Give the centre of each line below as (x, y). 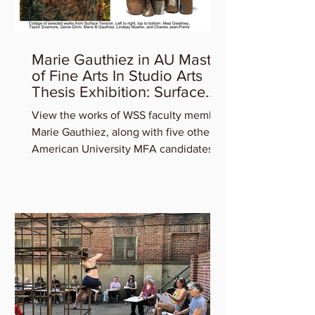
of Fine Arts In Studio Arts (117, 76)
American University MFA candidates (122, 149)
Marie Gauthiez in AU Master (128, 59)
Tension (59, 108)
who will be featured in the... (102, 166)
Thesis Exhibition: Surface (118, 92)
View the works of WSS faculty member (128, 115)
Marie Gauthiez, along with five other (122, 132)
